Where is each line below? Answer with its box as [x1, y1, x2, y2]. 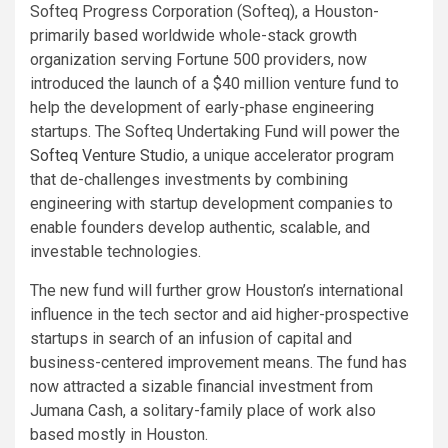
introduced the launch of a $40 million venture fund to [30, 74, 399, 94]
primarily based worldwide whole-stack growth [30, 26, 357, 46]
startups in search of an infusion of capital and [30, 329, 352, 349]
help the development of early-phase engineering [30, 98, 374, 118]
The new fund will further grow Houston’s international [30, 281, 403, 301]
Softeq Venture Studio [30, 146, 185, 166]
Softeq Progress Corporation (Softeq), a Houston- [30, 2, 379, 22]
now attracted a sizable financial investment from [30, 377, 373, 397]
